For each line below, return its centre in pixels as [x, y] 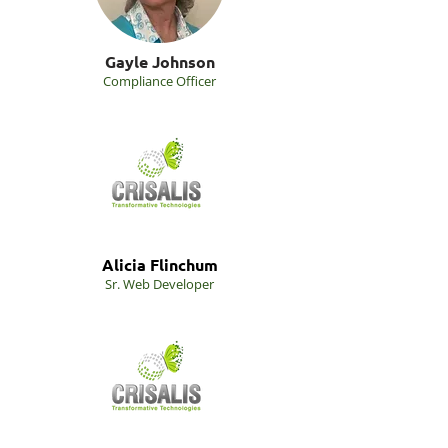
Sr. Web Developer [159, 284]
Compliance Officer [159, 81]
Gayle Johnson [159, 61]
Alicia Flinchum [159, 264]
